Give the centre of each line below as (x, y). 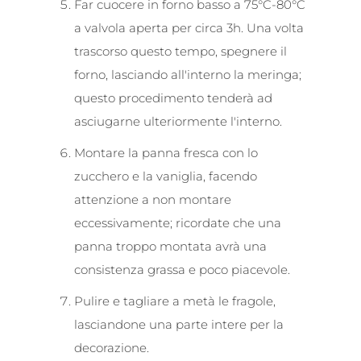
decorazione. (112, 347)
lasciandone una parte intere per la (179, 324)
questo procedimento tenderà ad (173, 98)
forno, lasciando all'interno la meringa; (188, 74)
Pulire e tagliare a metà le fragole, (175, 301)
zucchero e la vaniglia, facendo (166, 176)
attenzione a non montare (153, 199)
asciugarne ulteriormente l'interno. (178, 121)
